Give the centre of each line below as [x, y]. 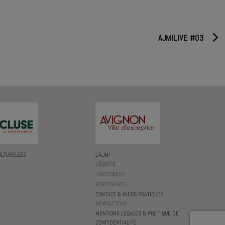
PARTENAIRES [111, 184]
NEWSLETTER [111, 204]
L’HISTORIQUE [111, 174]
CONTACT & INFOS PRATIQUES [130, 195]
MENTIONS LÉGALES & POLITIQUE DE [137, 214]
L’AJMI [103, 155]
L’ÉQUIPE [106, 164]
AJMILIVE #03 [181, 38]
